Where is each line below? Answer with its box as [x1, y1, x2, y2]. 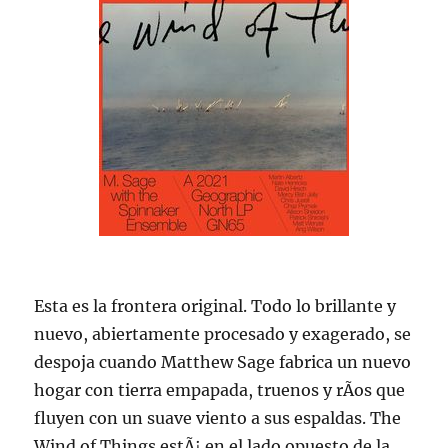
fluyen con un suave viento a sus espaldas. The [34, 408, 402, 429]
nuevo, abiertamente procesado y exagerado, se [34, 324, 412, 345]
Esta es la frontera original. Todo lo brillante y [34, 296, 397, 317]
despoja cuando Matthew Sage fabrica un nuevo [34, 352, 412, 373]
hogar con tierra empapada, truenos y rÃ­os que [34, 380, 406, 401]
